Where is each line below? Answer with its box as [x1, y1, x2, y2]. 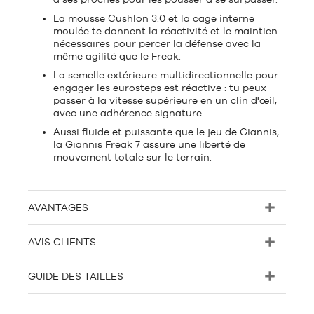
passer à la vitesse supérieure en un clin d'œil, [53, 95, 277, 106]
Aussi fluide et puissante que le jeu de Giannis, [53, 126, 279, 137]
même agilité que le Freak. [53, 50, 181, 62]
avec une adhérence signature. [53, 107, 204, 118]
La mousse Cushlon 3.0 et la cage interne [53, 13, 254, 24]
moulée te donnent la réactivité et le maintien [53, 25, 278, 36]
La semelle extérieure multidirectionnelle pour [53, 69, 278, 81]
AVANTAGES [28, 202, 88, 213]
